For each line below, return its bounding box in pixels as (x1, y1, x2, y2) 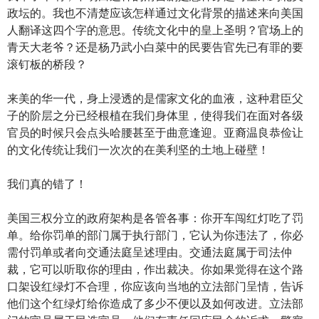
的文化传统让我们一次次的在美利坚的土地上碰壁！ (7, 142, 269, 157)
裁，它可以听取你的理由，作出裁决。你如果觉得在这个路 (7, 262, 303, 276)
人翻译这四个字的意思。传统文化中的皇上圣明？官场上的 (7, 23, 303, 37)
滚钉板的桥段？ (7, 57, 87, 71)
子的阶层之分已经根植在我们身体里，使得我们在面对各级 (7, 108, 303, 122)
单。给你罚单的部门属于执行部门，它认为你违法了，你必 (7, 228, 303, 242)
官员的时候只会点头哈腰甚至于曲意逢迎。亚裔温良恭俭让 (7, 125, 303, 140)
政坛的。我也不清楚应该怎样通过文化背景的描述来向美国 (7, 6, 303, 20)
